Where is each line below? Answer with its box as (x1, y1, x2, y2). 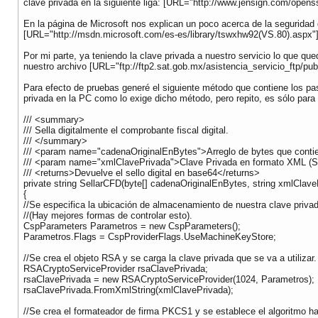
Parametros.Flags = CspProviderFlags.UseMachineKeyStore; (23, 231, 276, 243)
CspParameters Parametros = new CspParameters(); (23, 221, 241, 232)
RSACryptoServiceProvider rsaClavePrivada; (23, 263, 208, 275)
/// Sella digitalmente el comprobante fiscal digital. (23, 125, 229, 136)
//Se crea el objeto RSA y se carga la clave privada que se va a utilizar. (23, 253, 317, 264)
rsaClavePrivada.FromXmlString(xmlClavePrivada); (23, 285, 234, 296)
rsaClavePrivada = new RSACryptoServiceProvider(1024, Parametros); (23, 274, 314, 285)
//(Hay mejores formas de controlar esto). (23, 210, 192, 221)
